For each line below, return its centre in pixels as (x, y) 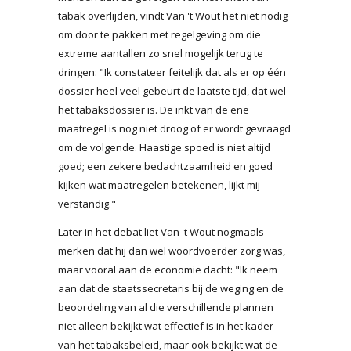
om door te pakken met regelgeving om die (159, 34)
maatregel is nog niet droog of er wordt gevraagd (174, 128)
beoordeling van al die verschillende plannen (166, 307)
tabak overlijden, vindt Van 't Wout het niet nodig (173, 15)
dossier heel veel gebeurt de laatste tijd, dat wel (172, 90)
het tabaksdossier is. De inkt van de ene (154, 109)
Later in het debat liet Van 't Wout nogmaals (161, 232)
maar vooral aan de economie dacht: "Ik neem (168, 269)
